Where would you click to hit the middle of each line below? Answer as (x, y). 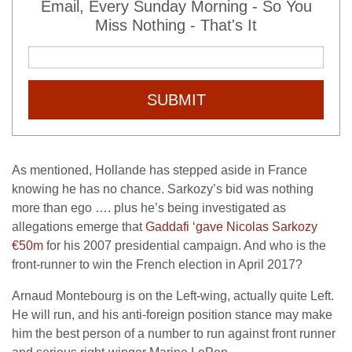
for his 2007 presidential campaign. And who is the (185, 246)
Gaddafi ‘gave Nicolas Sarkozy (231, 227)
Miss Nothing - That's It (176, 25)
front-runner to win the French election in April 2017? (157, 264)
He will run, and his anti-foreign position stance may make (172, 315)
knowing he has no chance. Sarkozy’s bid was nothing (163, 189)
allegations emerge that (79, 227)
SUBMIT (176, 100)
